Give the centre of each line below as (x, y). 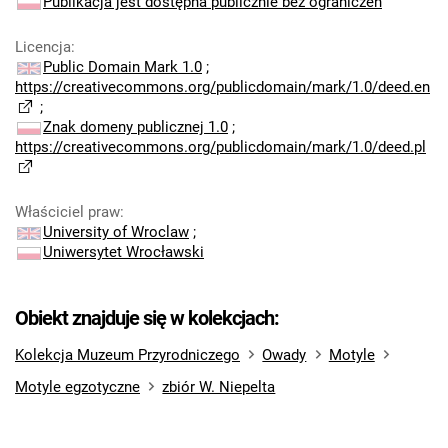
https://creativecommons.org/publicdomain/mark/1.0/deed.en (222, 87)
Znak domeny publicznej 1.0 (135, 127)
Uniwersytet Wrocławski (123, 252)
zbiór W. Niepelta (219, 387)
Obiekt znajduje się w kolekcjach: (147, 318)
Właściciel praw (67, 212)
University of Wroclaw (116, 232)
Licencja (43, 47)
